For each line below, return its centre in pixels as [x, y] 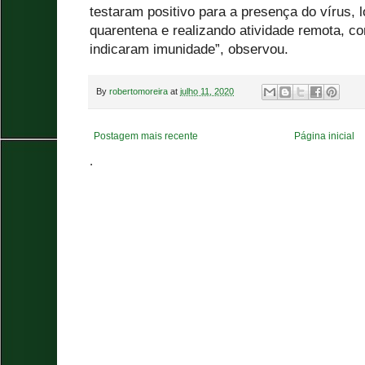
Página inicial [325, 136]
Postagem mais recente [146, 136]
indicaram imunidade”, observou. [189, 50]
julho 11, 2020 [207, 91]
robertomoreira [139, 91]
